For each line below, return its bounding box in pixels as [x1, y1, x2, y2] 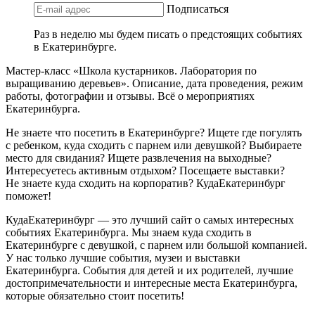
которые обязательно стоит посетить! [6, 289, 184, 302]
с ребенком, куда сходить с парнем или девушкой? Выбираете [6, 139, 302, 151]
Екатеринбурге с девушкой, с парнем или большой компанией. [6, 238, 307, 251]
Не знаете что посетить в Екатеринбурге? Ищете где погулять [6, 126, 302, 139]
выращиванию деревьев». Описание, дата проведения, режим [6, 77, 303, 89]
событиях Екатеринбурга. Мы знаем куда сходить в [6, 226, 252, 238]
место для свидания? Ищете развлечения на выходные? [6, 151, 271, 164]
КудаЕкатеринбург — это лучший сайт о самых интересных [6, 213, 294, 226]
